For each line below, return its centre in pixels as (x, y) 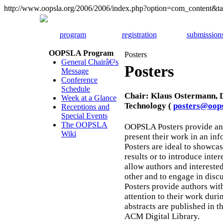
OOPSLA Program (81, 53)
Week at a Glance (89, 98)
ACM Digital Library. (162, 216)
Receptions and (85, 107)
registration (139, 35)
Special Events (84, 116)
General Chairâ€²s (90, 62)
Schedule (76, 89)
